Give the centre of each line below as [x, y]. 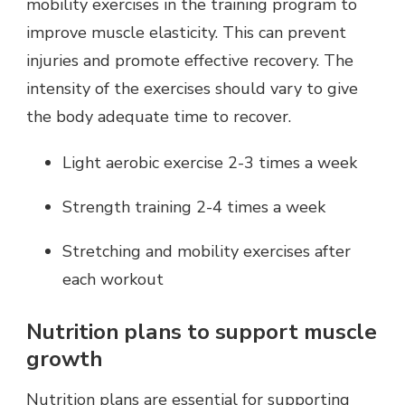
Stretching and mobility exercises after [207, 251]
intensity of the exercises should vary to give [192, 88]
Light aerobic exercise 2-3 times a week [210, 162]
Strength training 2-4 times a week [194, 207]
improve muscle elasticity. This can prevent [186, 32]
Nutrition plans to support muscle [202, 331]
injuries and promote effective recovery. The [190, 60]
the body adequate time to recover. [159, 116]
